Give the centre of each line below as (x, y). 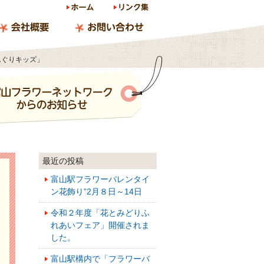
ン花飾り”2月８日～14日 (96, 192)
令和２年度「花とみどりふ (100, 213)
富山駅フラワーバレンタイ (100, 179)
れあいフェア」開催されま (100, 225)
